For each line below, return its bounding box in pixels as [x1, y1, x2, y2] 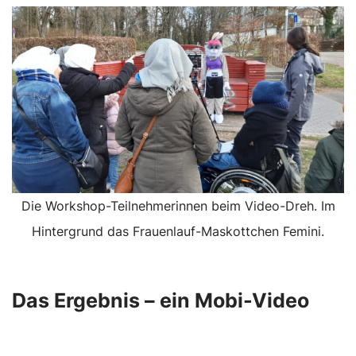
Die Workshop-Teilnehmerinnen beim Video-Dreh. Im [21, 198, 335, 214]
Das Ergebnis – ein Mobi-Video [12, 288, 309, 312]
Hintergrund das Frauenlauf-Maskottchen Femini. [32, 223, 324, 239]
